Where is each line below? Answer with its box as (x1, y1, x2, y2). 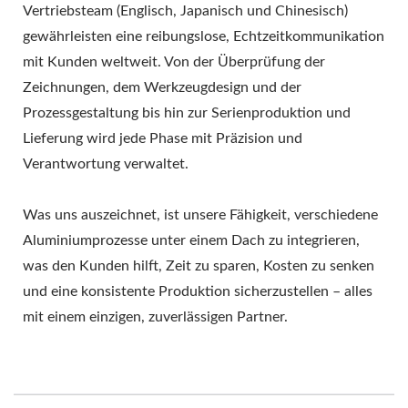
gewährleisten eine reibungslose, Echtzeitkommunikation (23, 28, 384, 44)
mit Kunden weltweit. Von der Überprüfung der (23, 54, 325, 69)
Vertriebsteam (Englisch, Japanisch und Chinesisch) (23, 3, 348, 18)
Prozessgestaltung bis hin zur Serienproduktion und (23, 105, 351, 120)
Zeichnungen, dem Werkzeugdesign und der (23, 79, 301, 95)
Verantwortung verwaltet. (23, 156, 189, 171)
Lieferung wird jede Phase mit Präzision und (23, 130, 302, 146)
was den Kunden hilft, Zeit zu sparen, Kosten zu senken (23, 258, 374, 273)
